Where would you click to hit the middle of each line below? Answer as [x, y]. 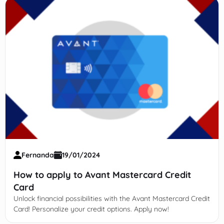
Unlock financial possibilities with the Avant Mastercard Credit [111, 199]
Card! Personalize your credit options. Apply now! [91, 209]
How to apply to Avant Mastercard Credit [102, 175]
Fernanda [37, 155]
